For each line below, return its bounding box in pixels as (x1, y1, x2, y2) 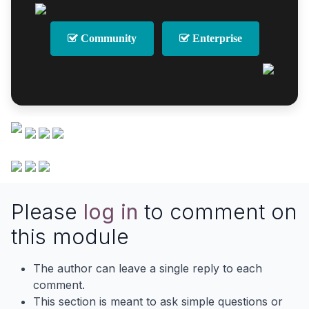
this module (11, 223, 129, 249)
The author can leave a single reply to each (33, 261, 262, 275)
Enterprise (189, 32, 242, 44)
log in (83, 198, 138, 224)
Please (11, 198, 83, 224)
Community (77, 32, 137, 44)
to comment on (138, 198, 297, 224)
